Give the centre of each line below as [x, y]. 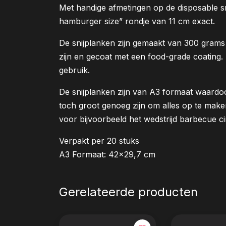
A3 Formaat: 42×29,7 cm [107, 154]
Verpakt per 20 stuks [99, 140]
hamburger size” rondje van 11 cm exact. [137, 21]
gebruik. [74, 70]
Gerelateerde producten [128, 192]
